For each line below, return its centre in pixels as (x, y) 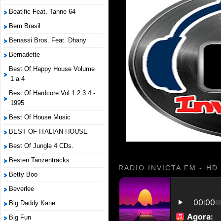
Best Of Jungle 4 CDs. (41, 146)
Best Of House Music (40, 117)
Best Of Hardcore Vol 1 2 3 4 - (52, 93)
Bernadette (24, 55)
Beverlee (21, 189)
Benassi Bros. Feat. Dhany (48, 40)
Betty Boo (23, 174)
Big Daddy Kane (32, 203)
